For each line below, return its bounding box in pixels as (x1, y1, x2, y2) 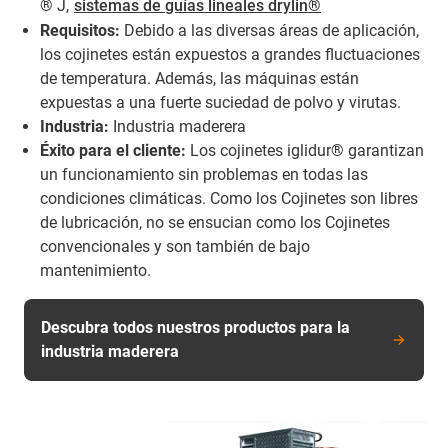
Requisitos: (40, 21, 120, 40)
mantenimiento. (40, 261, 151, 280)
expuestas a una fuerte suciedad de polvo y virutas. (40, 93, 401, 112)
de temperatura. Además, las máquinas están (40, 69, 359, 88)
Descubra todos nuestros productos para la (41, 318, 350, 337)
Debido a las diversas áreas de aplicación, (120, 21, 419, 40)
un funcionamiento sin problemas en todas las (40, 165, 368, 184)
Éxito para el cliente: (40, 141, 186, 160)
